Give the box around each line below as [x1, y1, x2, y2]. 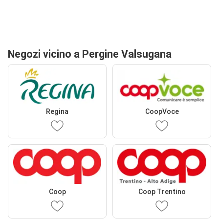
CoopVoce [145, 108, 179, 115]
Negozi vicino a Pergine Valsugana [8, 48, 172, 60]
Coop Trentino [138, 188, 186, 196]
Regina [46, 108, 68, 115]
